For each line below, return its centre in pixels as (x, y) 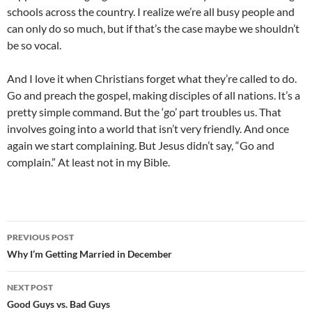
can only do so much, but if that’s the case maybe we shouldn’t (153, 28)
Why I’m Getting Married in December (89, 254)
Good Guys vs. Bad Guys (58, 304)
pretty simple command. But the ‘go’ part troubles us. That (144, 112)
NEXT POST (30, 287)
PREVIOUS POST (40, 237)
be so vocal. (34, 45)
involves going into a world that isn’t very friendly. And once (148, 128)
